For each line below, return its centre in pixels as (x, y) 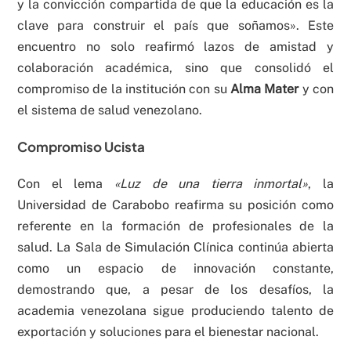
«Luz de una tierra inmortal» (211, 183)
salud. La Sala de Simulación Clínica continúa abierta (175, 247)
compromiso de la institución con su (124, 89)
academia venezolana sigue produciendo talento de (175, 310)
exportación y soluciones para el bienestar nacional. (168, 331)
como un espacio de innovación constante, (175, 268)
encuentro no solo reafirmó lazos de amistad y (175, 46)
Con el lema (66, 183)
